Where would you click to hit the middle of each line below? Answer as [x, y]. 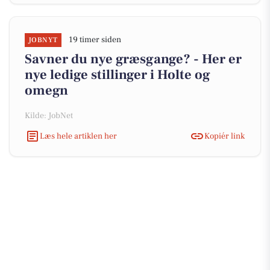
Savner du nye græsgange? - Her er [133, 59]
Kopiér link [224, 136]
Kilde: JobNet [49, 116]
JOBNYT [43, 40]
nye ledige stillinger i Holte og [118, 75]
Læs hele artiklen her [78, 136]
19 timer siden [95, 40]
